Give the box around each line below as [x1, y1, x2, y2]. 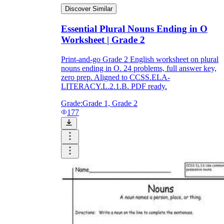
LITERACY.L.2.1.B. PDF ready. [61, 81, 167, 90]
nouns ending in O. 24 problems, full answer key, [61, 63, 216, 72]
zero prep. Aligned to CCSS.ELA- [61, 72, 170, 81]
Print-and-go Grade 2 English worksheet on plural [61, 54, 218, 63]
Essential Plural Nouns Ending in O [61, 23, 207, 34]
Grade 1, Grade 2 [82, 98, 137, 107]
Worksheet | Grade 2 [61, 34, 145, 45]
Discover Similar [65, 5, 112, 13]
